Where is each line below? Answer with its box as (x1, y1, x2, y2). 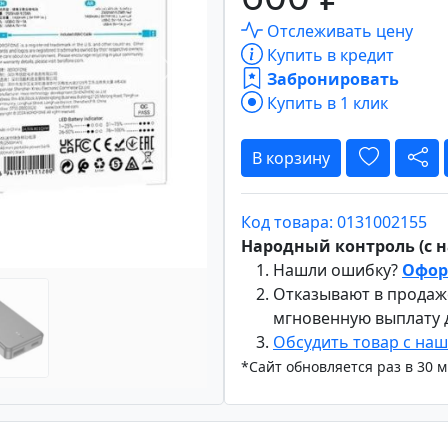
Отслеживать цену (263, 19, 413, 42)
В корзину (252, 146, 330, 169)
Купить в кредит (263, 43, 394, 66)
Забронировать (263, 67, 399, 90)
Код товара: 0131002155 (241, 210, 427, 233)
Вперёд (166, 68, 224, 91)
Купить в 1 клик (263, 91, 388, 114)
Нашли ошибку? (273, 258, 402, 281)
